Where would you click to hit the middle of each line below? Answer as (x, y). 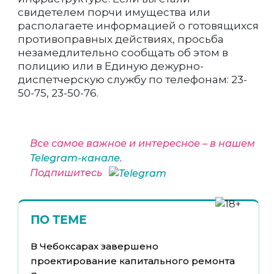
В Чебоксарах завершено (94, 246)
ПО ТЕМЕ (59, 220)
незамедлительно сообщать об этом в (123, 53)
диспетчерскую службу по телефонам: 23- (132, 80)
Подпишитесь (67, 173)
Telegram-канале (75, 158)
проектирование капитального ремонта (133, 261)
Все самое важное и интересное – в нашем (143, 144)
